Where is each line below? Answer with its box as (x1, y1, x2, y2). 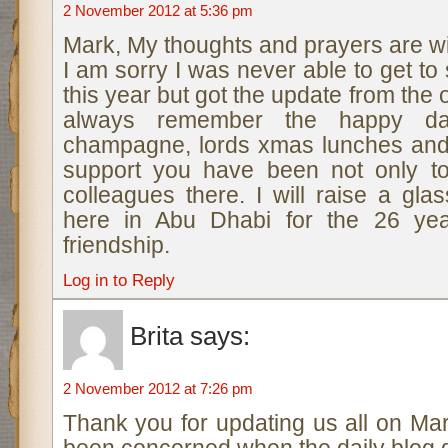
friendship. (62, 232, 170, 258)
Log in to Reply (62, 270, 175, 290)
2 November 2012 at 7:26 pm (62, 380, 253, 397)
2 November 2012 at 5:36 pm (62, 2, 253, 19)
